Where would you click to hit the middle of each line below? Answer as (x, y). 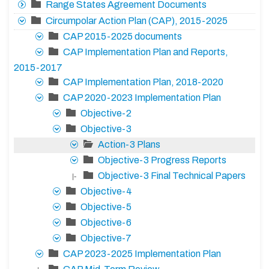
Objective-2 (106, 113)
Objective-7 (106, 238)
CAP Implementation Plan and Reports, (146, 52)
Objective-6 (106, 223)
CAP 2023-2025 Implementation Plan (142, 254)
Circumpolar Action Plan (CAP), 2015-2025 (137, 21)
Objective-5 (106, 207)
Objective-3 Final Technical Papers (172, 176)
